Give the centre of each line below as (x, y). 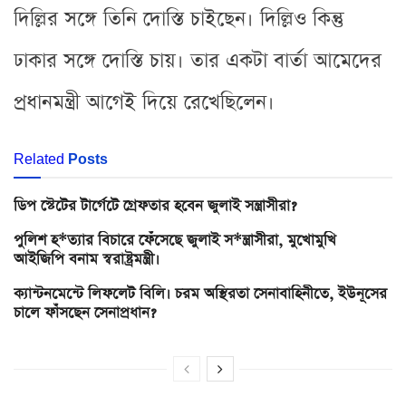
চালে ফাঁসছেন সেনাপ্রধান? (85, 313)
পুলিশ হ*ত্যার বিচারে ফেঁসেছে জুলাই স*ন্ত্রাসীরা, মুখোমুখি (175, 240)
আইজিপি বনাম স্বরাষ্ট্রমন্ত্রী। (87, 259)
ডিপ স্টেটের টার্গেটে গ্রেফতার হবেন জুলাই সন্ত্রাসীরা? (155, 206)
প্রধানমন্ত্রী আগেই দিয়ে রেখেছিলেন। (144, 102)
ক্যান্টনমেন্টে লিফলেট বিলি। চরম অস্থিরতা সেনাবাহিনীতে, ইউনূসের (200, 294)
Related (39, 158)
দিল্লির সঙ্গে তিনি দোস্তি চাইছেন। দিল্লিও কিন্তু (179, 19)
